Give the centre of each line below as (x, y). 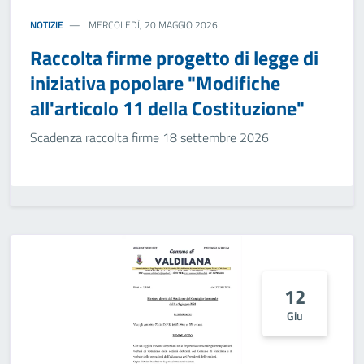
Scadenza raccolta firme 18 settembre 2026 (149, 137)
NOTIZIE (47, 25)
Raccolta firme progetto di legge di (174, 58)
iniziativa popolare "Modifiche (155, 83)
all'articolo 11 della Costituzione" (167, 108)
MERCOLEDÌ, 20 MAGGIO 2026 (152, 25)
